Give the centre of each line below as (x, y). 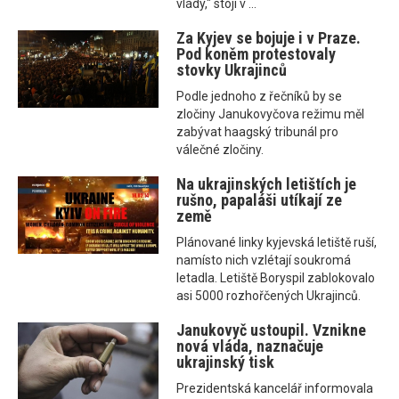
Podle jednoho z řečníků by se (260, 97)
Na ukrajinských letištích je (267, 184)
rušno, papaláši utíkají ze (260, 200)
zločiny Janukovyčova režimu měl (271, 114)
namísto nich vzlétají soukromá (264, 261)
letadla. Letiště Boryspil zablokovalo (276, 278)
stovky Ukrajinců (232, 70)
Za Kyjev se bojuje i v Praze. (269, 38)
